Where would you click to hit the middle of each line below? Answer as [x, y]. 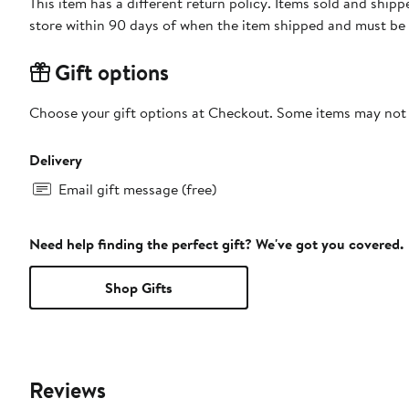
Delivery [56, 160]
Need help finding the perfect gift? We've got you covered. [216, 244]
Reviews [68, 390]
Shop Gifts [139, 288]
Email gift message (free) [137, 189]
